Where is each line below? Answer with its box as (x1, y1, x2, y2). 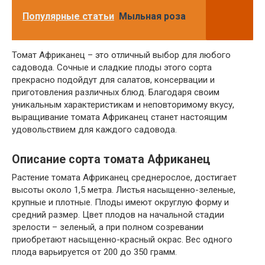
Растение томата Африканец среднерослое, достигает (12, 172, 237, 183)
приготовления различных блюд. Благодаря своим (12, 86, 219, 98)
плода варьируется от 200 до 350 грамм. (12, 246, 177, 257)
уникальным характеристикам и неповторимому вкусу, (12, 99, 234, 110)
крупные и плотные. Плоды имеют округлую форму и (12, 196, 229, 208)
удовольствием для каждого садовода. (12, 124, 177, 135)
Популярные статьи (22, 10, 114, 22)
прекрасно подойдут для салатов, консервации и (12, 74, 215, 85)
